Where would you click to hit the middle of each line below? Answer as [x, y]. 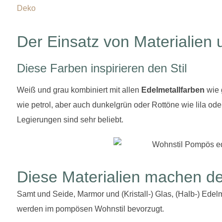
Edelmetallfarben [173, 90]
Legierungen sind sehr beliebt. [70, 119]
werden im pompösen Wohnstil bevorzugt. [90, 209]
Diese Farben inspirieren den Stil [102, 68]
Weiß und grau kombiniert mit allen [79, 90]
